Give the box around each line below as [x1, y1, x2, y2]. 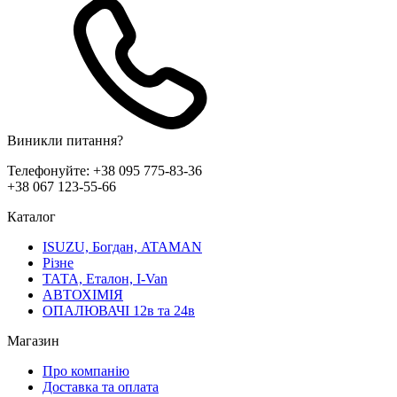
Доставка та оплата [43, 378, 159, 394]
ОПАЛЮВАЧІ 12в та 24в [43, 302, 195, 318]
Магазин [7, 332, 59, 348]
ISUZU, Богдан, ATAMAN [43, 238, 202, 254]
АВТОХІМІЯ [43, 286, 123, 302]
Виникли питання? [7, 132, 123, 148]
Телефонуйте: [7, 162, 93, 178]
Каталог [7, 208, 56, 224]
